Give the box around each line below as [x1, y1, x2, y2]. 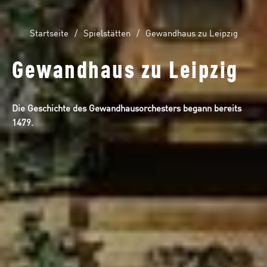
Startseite [29, 29, 69, 39]
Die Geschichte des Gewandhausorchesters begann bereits [12, 104, 241, 114]
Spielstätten [83, 29, 131, 39]
